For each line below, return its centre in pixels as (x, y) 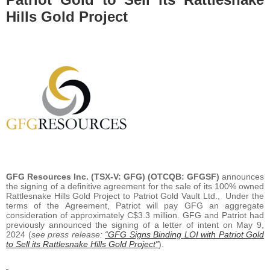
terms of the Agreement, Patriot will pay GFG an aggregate (135, 205)
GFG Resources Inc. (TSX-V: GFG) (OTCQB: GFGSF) (114, 176)
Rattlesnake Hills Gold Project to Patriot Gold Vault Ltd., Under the (135, 196)
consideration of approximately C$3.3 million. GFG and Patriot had (135, 215)
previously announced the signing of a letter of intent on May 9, (135, 224)
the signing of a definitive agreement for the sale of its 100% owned (135, 186)
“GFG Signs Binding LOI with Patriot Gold (184, 234)
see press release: (68, 234)
